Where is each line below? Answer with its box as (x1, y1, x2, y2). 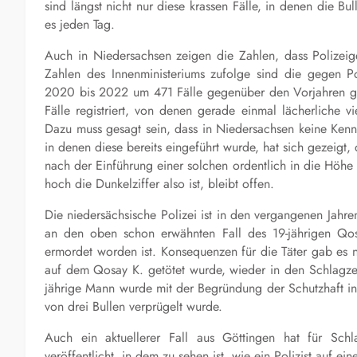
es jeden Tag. (45, 14, 115, 33)
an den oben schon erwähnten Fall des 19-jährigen (45, 223, 337, 242)
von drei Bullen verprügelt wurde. (45, 296, 222, 316)
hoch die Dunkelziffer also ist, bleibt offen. (45, 174, 274, 193)
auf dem (45, 260, 94, 279)
